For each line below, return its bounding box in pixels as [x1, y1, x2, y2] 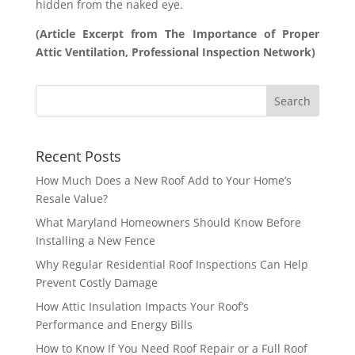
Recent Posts [35, 147, 121, 166]
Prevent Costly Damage [35, 275, 158, 291]
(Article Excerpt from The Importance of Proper [35, 26, 320, 41]
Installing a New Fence [35, 233, 155, 249]
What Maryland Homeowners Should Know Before [35, 215, 301, 231]
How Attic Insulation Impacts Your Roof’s [35, 299, 249, 315]
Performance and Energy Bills [35, 317, 193, 333]
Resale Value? [35, 191, 108, 207]
